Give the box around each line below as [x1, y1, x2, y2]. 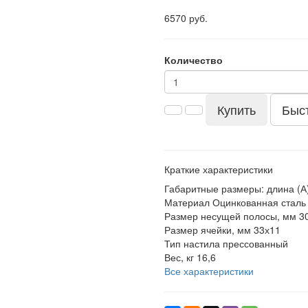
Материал [164, 195, 210, 209]
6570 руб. [164, 11, 208, 25]
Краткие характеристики [164, 162, 273, 176]
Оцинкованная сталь [212, 195, 306, 209]
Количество [164, 53, 223, 67]
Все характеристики [164, 264, 254, 278]
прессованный [223, 236, 288, 250]
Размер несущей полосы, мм [164, 209, 296, 223]
